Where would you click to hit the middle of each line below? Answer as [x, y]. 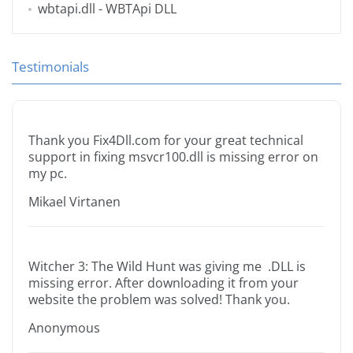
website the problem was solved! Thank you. [159, 300]
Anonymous [64, 328]
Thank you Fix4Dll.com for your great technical [166, 141]
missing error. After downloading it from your [163, 283]
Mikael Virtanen [74, 202]
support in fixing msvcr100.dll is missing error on [173, 157]
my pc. [48, 174]
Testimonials [50, 67]
